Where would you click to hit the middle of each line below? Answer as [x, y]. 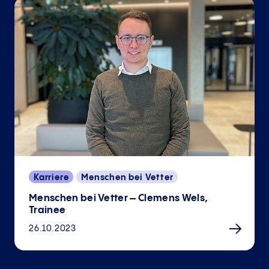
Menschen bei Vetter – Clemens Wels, [119, 199]
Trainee [47, 211]
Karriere [51, 178]
